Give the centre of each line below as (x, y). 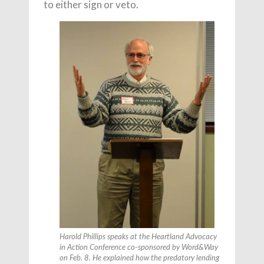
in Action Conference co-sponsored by (121, 247)
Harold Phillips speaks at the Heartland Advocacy (138, 237)
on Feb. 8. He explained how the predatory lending (139, 258)
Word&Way (200, 247)
